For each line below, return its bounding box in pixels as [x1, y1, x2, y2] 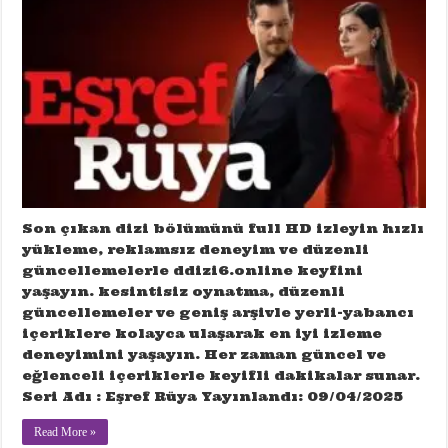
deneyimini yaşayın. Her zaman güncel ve [22, 345, 387, 363]
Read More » [34, 424, 97, 439]
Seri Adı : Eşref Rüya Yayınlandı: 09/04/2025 [22, 387, 404, 405]
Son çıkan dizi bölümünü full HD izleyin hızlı [22, 219, 425, 237]
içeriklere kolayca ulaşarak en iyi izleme [22, 324, 383, 342]
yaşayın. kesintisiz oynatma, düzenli [22, 282, 346, 300]
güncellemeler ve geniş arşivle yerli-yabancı [22, 303, 415, 321]
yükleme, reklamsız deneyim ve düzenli [22, 240, 370, 258]
